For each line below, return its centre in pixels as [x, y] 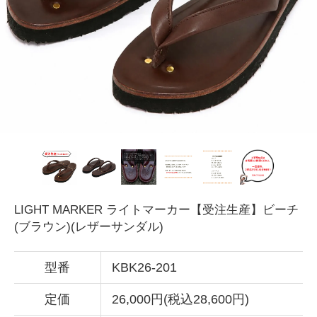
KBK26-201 [144, 268]
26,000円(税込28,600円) [180, 300]
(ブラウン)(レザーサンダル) [89, 227]
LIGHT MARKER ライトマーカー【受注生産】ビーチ [156, 210]
